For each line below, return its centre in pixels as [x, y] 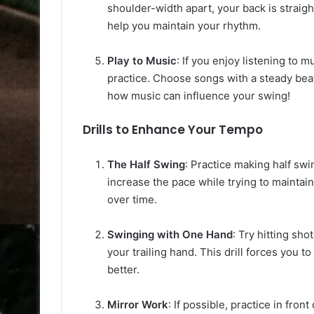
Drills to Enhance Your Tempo [173, 129]
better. [123, 269]
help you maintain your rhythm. [184, 25]
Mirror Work [138, 304]
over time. [132, 199]
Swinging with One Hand [170, 234]
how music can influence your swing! [199, 95]
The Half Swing [146, 164]
